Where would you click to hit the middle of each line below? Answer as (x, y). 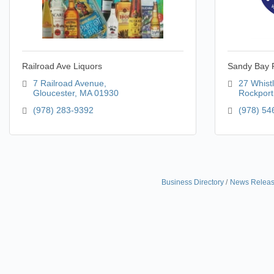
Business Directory (192, 182)
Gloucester (54, 93)
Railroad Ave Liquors (62, 66)
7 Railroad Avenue (68, 83)
